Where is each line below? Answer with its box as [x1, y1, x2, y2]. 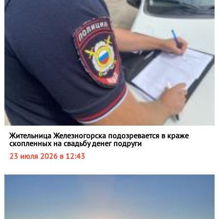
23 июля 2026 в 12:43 [9, 151, 85, 161]
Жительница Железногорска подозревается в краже [9, 131, 189, 141]
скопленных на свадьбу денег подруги [9, 138, 142, 149]
